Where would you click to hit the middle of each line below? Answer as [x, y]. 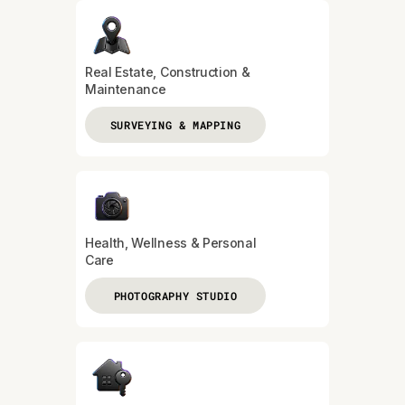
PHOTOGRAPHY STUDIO [175, 295]
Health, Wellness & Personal [171, 242]
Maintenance [126, 89]
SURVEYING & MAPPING [175, 124]
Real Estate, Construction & [168, 71]
